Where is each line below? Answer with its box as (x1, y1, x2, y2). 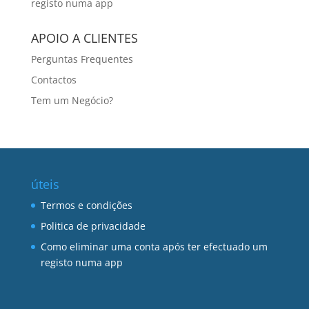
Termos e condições (40, 199, 132, 212)
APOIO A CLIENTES (30, 30, 138, 46)
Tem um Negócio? (30, 94, 113, 107)
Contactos (30, 73, 77, 86)
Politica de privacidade (40, 219, 146, 232)
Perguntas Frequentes (30, 52, 133, 66)
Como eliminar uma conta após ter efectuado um (40, 240, 268, 253)
